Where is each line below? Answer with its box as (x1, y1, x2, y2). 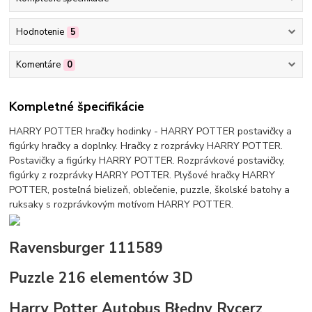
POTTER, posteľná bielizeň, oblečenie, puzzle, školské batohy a (9, 183, 290, 197)
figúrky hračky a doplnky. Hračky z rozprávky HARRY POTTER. (9, 139, 283, 153)
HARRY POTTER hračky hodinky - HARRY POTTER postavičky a (9, 125, 292, 139)
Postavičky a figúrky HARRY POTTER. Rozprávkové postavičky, (9, 154, 286, 168)
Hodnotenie (15, 25, 64, 38)
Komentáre (15, 58, 61, 71)
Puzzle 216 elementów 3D (9, 268, 194, 288)
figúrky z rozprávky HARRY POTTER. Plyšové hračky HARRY (9, 169, 276, 182)
